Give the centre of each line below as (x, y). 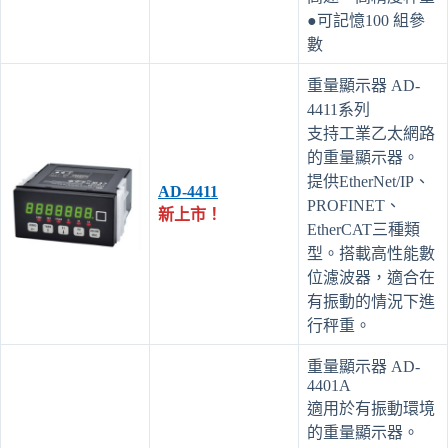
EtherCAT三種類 (363, 229)
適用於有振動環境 (371, 408)
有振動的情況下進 (371, 301)
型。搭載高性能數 (371, 253)
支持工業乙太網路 (371, 133)
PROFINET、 (354, 205)
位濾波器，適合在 (371, 277)
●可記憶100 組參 (366, 20)
